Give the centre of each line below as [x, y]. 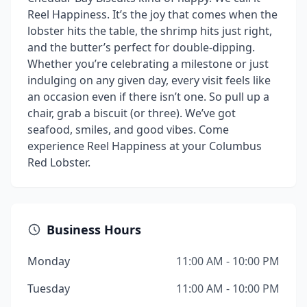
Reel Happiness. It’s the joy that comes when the [152, 14]
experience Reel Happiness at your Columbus [145, 146]
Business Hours [94, 230]
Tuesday [49, 288]
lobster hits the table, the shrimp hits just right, [150, 31]
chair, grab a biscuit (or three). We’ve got [132, 113]
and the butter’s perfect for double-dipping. [141, 47]
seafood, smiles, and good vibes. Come [128, 130]
